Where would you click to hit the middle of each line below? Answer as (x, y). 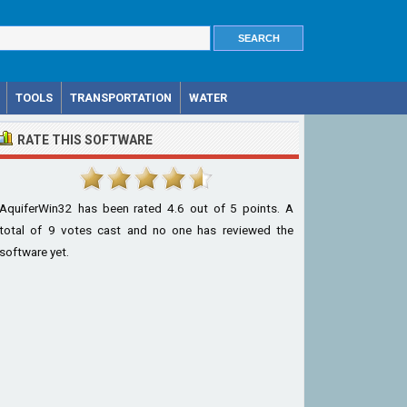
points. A (266, 208)
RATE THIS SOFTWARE (85, 140)
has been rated (120, 208)
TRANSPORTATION (121, 98)
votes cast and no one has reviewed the (174, 230)
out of (208, 208)
